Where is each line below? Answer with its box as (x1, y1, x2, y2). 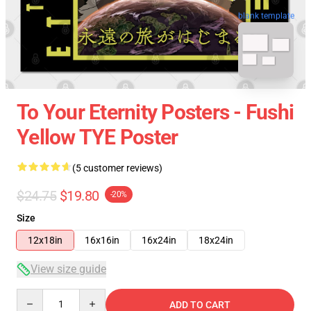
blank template (238, 9, 294, 19)
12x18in (28, 235, 62, 246)
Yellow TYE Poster (17, 125, 178, 149)
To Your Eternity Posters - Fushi (17, 100, 294, 124)
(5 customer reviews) (72, 162, 162, 174)
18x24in (199, 235, 233, 246)
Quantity (16, 289, 54, 301)
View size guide (31, 262, 106, 276)
